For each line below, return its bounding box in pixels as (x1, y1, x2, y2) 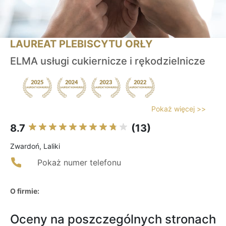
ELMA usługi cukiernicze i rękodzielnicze (10, 55, 205, 68)
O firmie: (10, 187, 39, 196)
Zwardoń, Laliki (10, 142, 60, 151)
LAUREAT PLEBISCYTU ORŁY (10, 38, 152, 50)
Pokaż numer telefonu (37, 157, 121, 168)
